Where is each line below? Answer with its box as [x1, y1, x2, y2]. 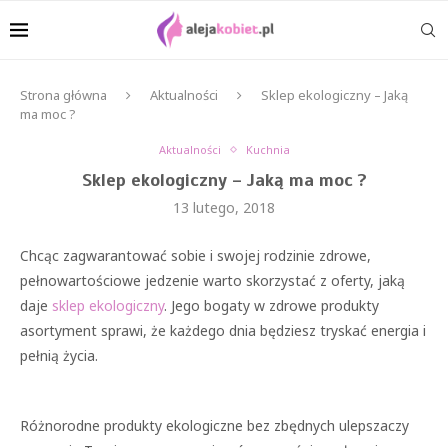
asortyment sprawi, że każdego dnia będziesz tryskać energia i [20, 321, 426, 340]
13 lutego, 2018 [173, 198, 275, 217]
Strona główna [20, 86, 107, 104]
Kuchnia [245, 142, 290, 157]
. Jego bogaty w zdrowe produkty [164, 296, 379, 315]
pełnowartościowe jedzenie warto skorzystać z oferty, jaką [20, 271, 405, 290]
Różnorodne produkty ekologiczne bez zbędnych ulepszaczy [20, 416, 409, 435]
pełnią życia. [20, 346, 98, 365]
